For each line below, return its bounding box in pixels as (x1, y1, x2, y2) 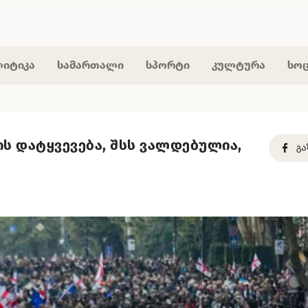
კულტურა (212, 58, 265, 72)
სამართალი (57, 58, 124, 72)
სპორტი (146, 58, 190, 72)
